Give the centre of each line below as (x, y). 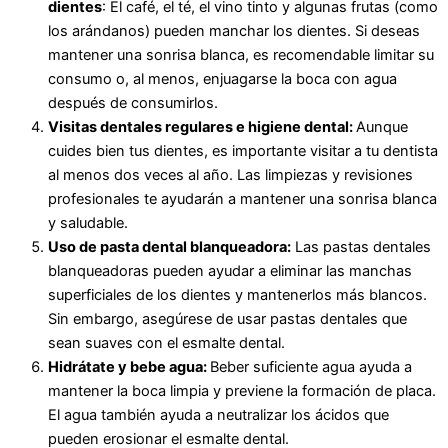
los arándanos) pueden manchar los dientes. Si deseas (234, 30)
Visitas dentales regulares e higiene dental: (202, 126)
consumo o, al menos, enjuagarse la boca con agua (222, 78)
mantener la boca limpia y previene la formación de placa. (242, 390)
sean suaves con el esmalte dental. (166, 342)
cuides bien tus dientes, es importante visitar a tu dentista (243, 150)
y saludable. (88, 222)
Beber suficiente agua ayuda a (311, 366)
